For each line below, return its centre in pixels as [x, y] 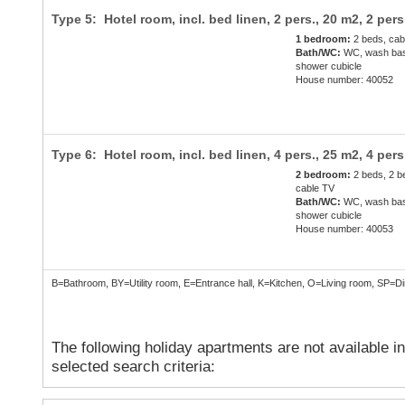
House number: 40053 [345, 229]
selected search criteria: [133, 367]
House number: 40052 [345, 80]
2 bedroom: [324, 175]
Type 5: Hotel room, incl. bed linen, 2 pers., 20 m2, [208, 19]
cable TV [316, 188]
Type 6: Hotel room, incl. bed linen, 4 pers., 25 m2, [208, 155]
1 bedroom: [324, 39]
